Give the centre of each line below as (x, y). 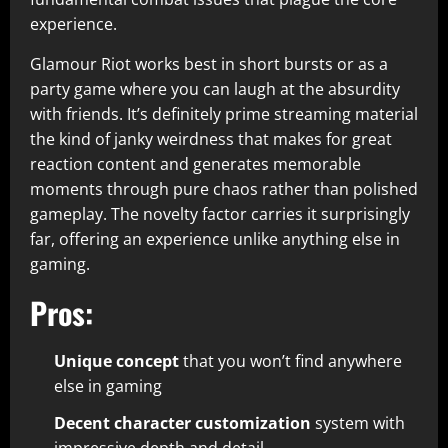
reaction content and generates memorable (195, 164)
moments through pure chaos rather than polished (224, 189)
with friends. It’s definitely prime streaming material (224, 114)
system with (358, 423)
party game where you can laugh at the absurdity (215, 89)
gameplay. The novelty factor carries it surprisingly (220, 214)
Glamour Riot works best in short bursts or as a (209, 64)
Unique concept (116, 361)
